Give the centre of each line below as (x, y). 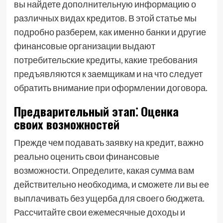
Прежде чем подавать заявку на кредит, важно (109, 142)
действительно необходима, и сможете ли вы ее (111, 184)
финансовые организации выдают (84, 46)
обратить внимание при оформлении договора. (111, 88)
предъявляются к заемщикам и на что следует (108, 74)
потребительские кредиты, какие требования (106, 60)
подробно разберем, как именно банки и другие (110, 32)
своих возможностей (66, 124)
